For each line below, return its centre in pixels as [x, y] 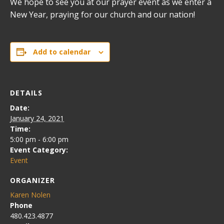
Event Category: [39, 150]
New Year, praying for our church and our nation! [102, 14]
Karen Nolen [30, 195]
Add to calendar [62, 52]
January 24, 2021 [37, 118]
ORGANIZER [32, 180]
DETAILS [26, 93]
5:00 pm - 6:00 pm [39, 139]
